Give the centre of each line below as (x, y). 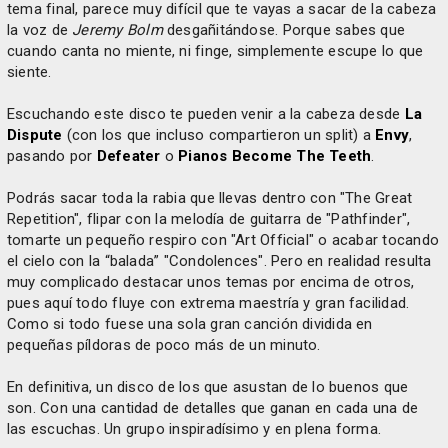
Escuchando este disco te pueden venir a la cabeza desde (206, 114)
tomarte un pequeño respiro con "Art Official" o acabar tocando (223, 240)
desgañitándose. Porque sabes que (284, 30)
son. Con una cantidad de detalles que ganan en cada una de (213, 408)
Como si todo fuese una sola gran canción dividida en (190, 324)
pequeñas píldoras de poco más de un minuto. (164, 345)
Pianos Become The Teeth (275, 156)
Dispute (35, 135)
